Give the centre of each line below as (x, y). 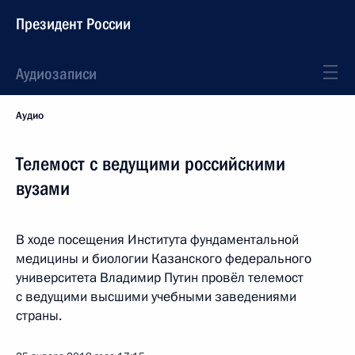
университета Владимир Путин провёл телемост (160, 278)
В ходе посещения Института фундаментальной (157, 240)
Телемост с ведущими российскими (151, 164)
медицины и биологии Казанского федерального (164, 259)
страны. (39, 316)
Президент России (73, 24)
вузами (43, 189)
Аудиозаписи (56, 74)
